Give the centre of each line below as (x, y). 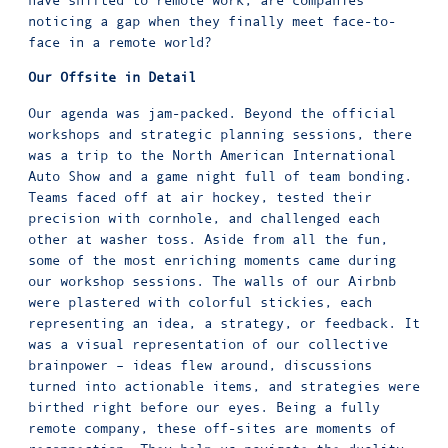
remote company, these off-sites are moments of (212, 427)
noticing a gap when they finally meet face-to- (212, 20)
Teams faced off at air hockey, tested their (200, 196)
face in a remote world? (120, 41)
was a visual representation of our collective (208, 343)
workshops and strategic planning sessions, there (220, 133)
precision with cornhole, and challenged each (204, 217)
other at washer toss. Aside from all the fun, (208, 238)
